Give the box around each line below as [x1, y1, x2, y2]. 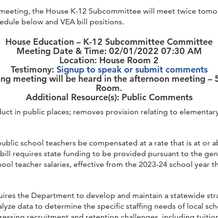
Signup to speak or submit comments [56, 63, 208, 75]
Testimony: [10, 63, 56, 75]
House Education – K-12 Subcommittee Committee [5, 36, 213, 47]
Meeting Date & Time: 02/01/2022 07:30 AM [16, 45, 202, 56]
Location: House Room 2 [59, 54, 159, 66]
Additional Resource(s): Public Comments [25, 91, 193, 103]
